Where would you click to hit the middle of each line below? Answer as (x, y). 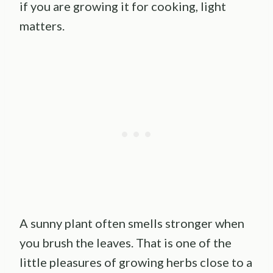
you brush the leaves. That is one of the (126, 242)
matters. (42, 25)
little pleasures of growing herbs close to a (136, 262)
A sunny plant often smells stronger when (132, 223)
